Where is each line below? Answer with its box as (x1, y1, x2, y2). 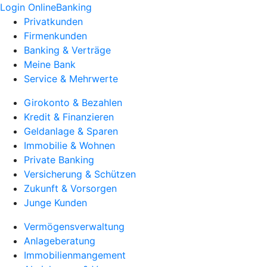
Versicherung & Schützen (24, 168, 136, 180)
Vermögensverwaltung (24, 221, 125, 232)
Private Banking (24, 154, 94, 166)
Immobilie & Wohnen (24, 139, 115, 151)
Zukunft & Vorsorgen (24, 182, 117, 194)
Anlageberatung (24, 235, 95, 247)
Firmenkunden (24, 30, 87, 42)
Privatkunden (24, 15, 83, 27)
